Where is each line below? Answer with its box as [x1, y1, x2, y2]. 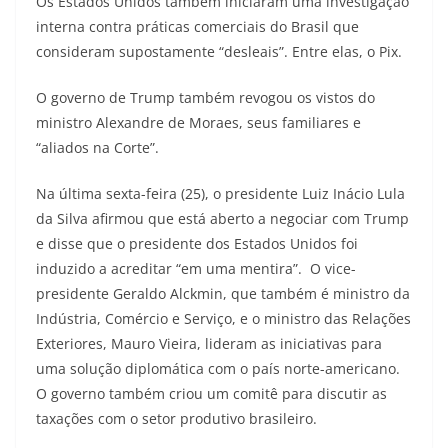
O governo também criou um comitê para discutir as [36, 383, 387, 403]
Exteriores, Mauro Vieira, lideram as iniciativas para [36, 333, 382, 353]
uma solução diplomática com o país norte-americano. [36, 358, 400, 378]
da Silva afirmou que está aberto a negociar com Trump [36, 208, 409, 228]
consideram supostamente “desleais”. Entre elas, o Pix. [36, 41, 402, 61]
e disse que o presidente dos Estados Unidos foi [36, 233, 358, 253]
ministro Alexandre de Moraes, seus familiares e [36, 112, 361, 132]
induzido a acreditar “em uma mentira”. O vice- [36, 258, 356, 278]
